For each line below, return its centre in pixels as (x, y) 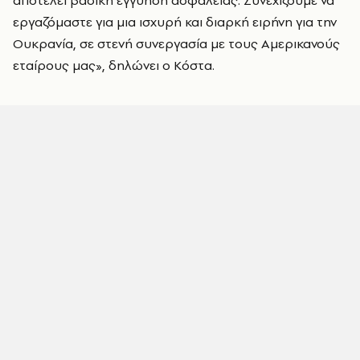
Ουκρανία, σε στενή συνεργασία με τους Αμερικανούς (176, 43)
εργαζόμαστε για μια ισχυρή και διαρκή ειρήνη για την (175, 22)
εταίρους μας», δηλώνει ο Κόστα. (114, 65)
